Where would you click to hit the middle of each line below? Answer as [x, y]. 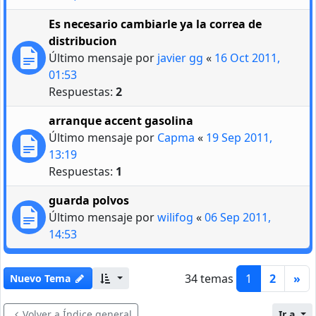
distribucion [83, 41]
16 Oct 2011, [247, 57]
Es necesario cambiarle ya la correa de [155, 24]
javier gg [180, 57]
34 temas [209, 278]
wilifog [175, 217]
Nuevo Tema [40, 279]
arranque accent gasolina [121, 120]
